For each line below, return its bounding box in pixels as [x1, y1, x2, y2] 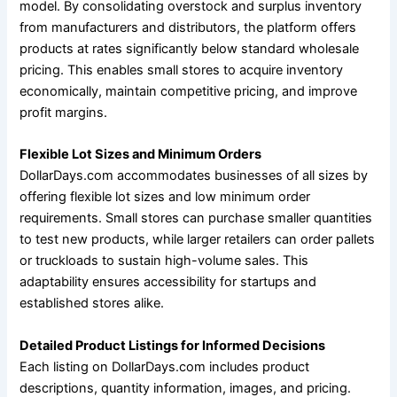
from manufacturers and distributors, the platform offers [19, 19, 357, 35]
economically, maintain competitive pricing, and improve [19, 82, 358, 99]
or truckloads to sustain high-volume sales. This [19, 253, 309, 269]
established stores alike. [19, 295, 165, 312]
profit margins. [19, 104, 108, 121]
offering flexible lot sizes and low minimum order [19, 189, 311, 206]
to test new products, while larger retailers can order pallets [19, 231, 376, 248]
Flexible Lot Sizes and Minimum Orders [19, 146, 262, 163]
